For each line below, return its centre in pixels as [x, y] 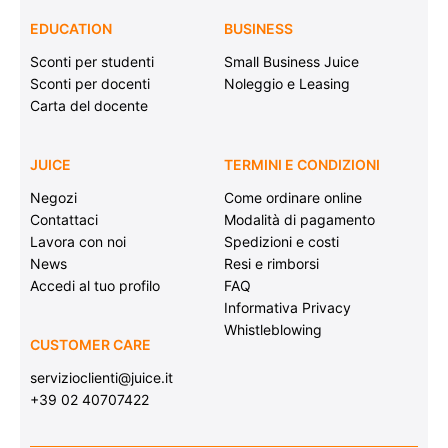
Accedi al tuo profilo [95, 286]
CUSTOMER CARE [90, 345]
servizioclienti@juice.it [101, 378]
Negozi [53, 198]
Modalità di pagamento [299, 220]
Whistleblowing [273, 330]
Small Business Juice [291, 62]
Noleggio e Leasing [287, 84]
